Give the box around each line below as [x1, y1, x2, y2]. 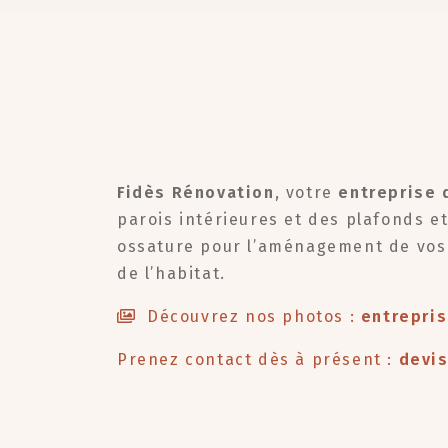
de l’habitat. [117, 264, 226, 283]
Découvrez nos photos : [141, 307, 356, 326]
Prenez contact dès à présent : [117, 350, 399, 369]
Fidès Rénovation [117, 183, 275, 202]
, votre [274, 183, 339, 202]
